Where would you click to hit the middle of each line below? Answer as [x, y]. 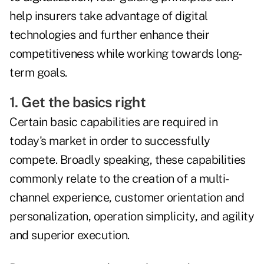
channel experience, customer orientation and [127, 198]
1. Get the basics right [78, 102]
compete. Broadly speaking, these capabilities [128, 160]
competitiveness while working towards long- [126, 54]
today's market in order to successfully [110, 141]
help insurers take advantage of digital [109, 16]
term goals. [38, 73]
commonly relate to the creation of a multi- [119, 179]
